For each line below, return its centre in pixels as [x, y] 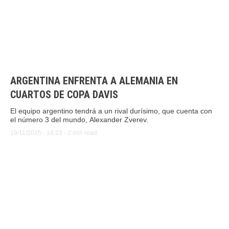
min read [85, 133]
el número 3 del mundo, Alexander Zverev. [79, 119]
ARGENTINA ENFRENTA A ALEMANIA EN [94, 81]
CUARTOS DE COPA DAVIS [64, 94]
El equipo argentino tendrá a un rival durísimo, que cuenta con [111, 111]
